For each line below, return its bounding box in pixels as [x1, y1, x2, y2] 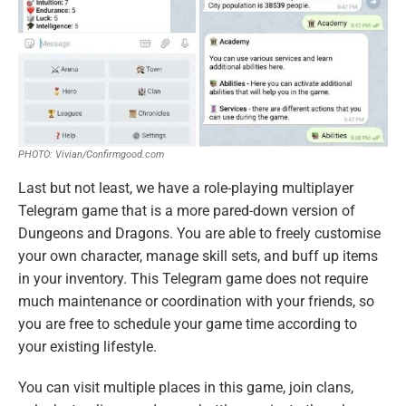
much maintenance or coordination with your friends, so [18, 292, 374, 310]
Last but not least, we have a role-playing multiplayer [18, 179, 353, 197]
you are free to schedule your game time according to [18, 314, 357, 333]
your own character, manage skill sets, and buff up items [18, 246, 378, 265]
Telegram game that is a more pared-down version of [18, 201, 355, 219]
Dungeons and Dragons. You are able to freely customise [18, 224, 381, 242]
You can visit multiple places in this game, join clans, [18, 378, 353, 396]
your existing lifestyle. [18, 337, 157, 355]
